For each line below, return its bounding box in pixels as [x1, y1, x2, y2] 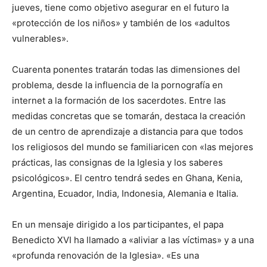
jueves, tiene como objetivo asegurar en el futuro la [12, 2, 229, 14]
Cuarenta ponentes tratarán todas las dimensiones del [12, 64, 240, 76]
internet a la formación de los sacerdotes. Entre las [12, 95, 226, 107]
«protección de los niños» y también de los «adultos [12, 17, 230, 29]
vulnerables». [12, 33, 69, 45]
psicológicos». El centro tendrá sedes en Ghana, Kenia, [12, 172, 243, 184]
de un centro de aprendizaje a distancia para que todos [12, 126, 243, 138]
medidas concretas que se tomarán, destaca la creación [12, 110, 246, 122]
